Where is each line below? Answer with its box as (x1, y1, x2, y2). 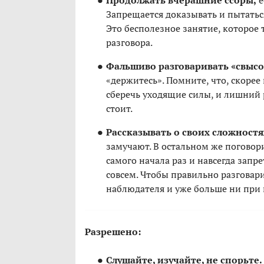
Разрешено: (85, 225, 141, 239)
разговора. (106, 36, 153, 49)
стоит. (106, 102, 133, 115)
